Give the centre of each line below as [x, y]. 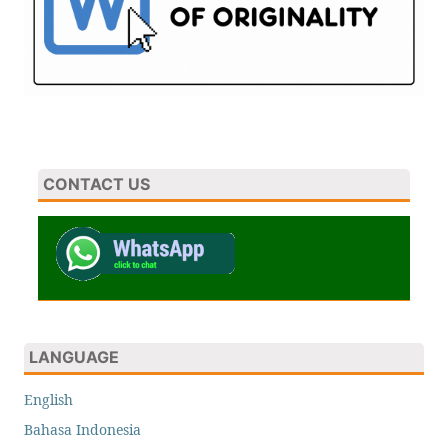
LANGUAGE [73, 357]
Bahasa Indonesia [82, 430]
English [48, 400]
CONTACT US [96, 183]
